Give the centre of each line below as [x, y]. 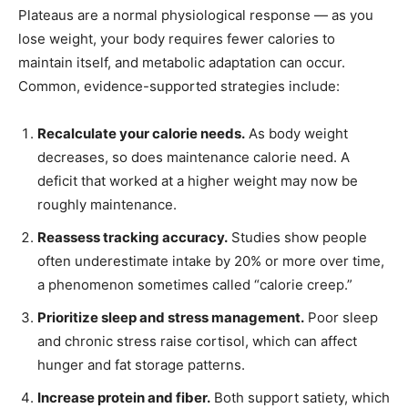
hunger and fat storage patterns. [141, 365]
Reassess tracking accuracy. [133, 238]
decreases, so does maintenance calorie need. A [194, 158]
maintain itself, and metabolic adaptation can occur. [182, 63]
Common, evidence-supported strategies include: [179, 87]
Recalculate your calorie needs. [141, 134]
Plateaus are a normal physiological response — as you [196, 15]
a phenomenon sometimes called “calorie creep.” [195, 285]
